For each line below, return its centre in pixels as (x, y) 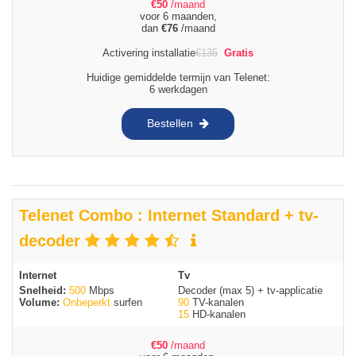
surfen (126, 302)
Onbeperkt (87, 302)
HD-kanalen (217, 314)
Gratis (239, 52)
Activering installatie (149, 52)
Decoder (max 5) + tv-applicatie (250, 290)
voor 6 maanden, (178, 16)
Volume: (41, 302)
